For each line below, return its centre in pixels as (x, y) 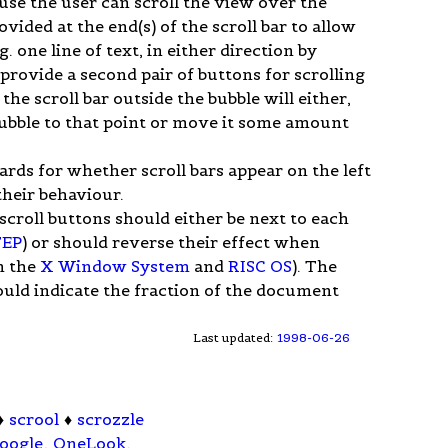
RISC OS (260, 265)
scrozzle (111, 419)
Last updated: (235, 337)
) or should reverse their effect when (171, 241)
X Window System (115, 265)
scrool (34, 419)
